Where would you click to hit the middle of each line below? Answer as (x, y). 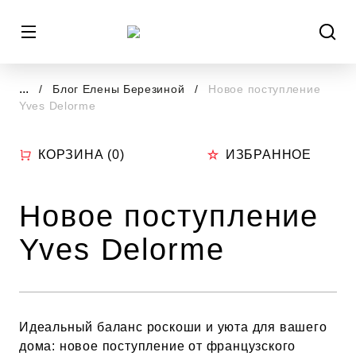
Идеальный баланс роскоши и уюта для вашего (173, 327)
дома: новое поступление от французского (158, 346)
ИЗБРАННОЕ (268, 155)
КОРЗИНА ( (75, 155)
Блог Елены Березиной (120, 89)
